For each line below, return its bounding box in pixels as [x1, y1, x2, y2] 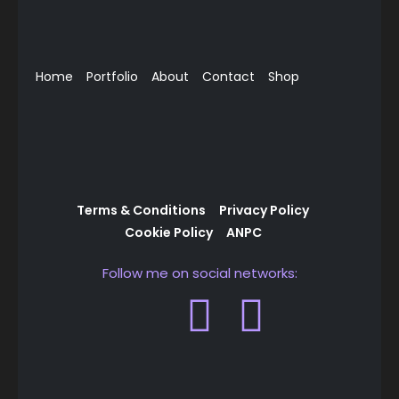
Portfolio [86, 67, 138, 85]
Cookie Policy [124, 224, 213, 242]
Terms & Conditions [77, 201, 206, 220]
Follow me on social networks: [102, 264, 297, 283]
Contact [202, 67, 255, 85]
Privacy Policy [219, 201, 309, 220]
